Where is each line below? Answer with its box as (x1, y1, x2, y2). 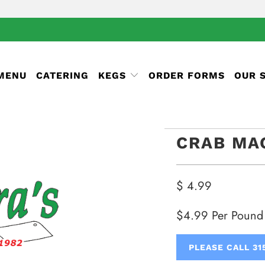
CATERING (35, 70, 89, 81)
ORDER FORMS (148, 70, 225, 81)
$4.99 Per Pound (176, 207, 263, 224)
